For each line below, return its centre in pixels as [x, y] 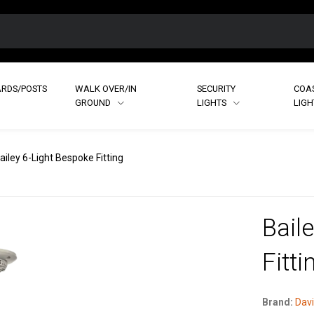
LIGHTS [212, 102]
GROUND [94, 102]
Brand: [277, 302]
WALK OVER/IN [106, 88]
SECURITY [216, 88]
